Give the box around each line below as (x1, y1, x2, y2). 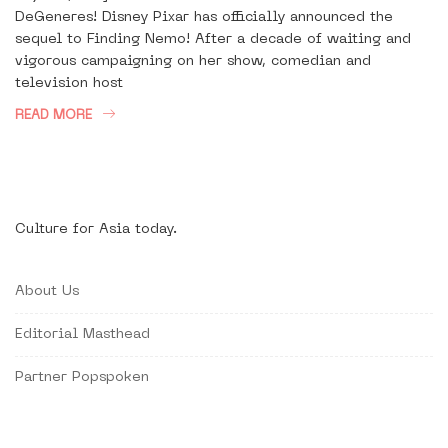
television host (15, 77, 123, 90)
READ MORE (15, 109, 92, 122)
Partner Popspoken (15, 371, 149, 384)
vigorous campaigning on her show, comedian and (15, 55, 371, 68)
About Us (15, 285, 79, 298)
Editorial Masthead (15, 328, 150, 341)
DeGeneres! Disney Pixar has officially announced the (15, 11, 393, 24)
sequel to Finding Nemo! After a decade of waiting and (15, 33, 411, 46)
